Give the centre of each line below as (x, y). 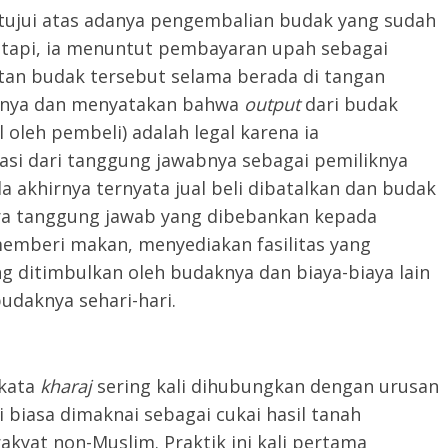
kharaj (68, 386)
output (272, 104)
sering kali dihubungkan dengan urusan (268, 386)
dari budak (349, 104)
